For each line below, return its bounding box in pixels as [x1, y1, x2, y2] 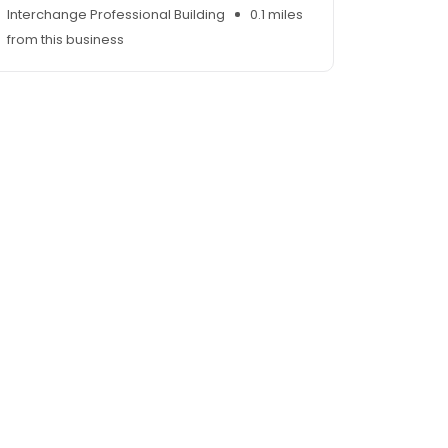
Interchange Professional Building [7, 5, 225, 25]
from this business [7, 30, 124, 50]
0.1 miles [250, 5, 303, 25]
